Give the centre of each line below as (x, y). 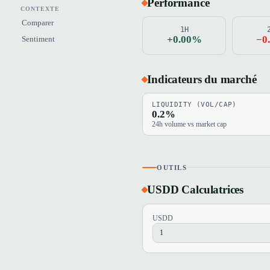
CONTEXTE (40, 8)
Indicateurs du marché (202, 80)
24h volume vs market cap (189, 124)
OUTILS (172, 167)
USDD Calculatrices (195, 190)
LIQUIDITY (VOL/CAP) (194, 105)
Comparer (38, 23)
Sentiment (39, 39)
